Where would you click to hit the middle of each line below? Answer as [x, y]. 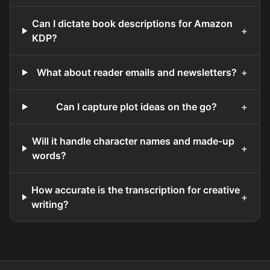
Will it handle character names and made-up [133, 141]
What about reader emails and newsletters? [137, 73]
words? [49, 156]
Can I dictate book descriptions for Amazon [133, 24]
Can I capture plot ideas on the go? [137, 107]
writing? [50, 205]
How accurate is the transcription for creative [136, 190]
